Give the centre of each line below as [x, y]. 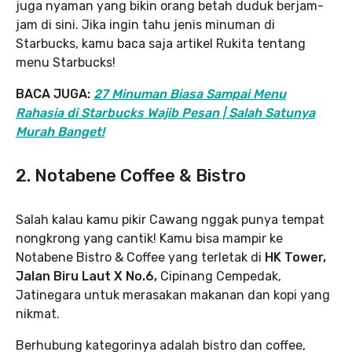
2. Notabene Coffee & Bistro [131, 176]
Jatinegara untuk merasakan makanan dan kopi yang [173, 295]
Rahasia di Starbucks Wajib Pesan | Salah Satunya [165, 113]
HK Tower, [295, 258]
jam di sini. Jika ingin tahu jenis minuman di [145, 25]
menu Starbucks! [66, 63]
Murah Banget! [60, 132]
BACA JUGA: [55, 94]
